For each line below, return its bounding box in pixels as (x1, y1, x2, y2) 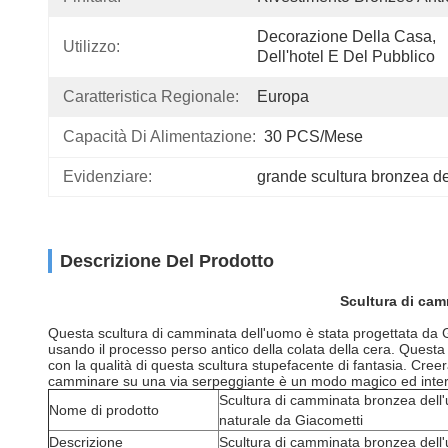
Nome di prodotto (49, 402, 159, 418)
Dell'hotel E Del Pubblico (257, 48, 435, 65)
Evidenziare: (63, 168, 152, 185)
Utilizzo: (63, 38, 120, 55)
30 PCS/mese (264, 128, 363, 145)
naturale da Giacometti (219, 412, 363, 428)
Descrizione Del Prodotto (60, 251, 274, 271)
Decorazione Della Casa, (257, 28, 436, 45)
